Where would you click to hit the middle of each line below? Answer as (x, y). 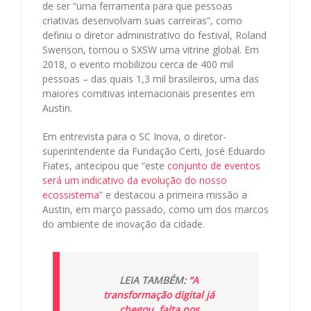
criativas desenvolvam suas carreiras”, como (142, 20)
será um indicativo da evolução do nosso (135, 180)
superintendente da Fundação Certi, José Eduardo (154, 151)
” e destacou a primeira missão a (173, 194)
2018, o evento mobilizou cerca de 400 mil (138, 64)
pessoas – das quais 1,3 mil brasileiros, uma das (151, 78)
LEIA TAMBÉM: (154, 280)
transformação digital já (159, 294)
